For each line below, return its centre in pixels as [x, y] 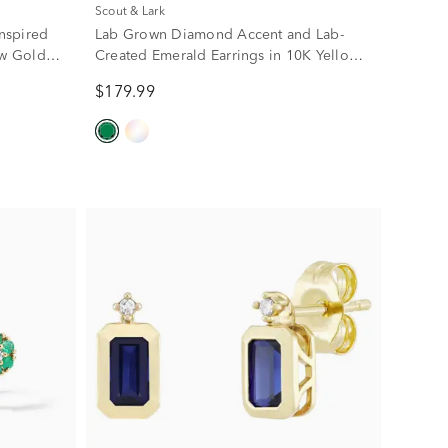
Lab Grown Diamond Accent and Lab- [219, 34]
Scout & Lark [133, 11]
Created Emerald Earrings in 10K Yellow [227, 55]
